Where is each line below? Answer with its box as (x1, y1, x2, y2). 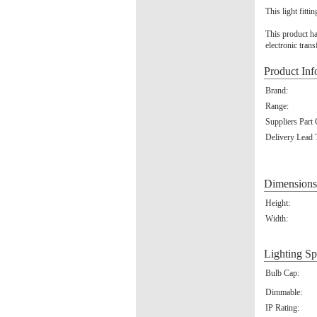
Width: (265, 214, 288, 224)
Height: (265, 198, 290, 208)
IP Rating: (265, 303, 299, 313)
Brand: (265, 86, 288, 96)
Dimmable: (265, 287, 302, 297)
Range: (265, 101, 289, 111)
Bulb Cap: (265, 268, 299, 278)
